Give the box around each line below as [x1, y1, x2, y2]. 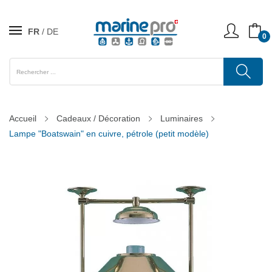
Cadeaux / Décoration [56, 114, 140, 123]
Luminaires [160, 114, 203, 123]
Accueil [9, 114, 36, 123]
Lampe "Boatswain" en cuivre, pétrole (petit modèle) [9, 129, 209, 138]
